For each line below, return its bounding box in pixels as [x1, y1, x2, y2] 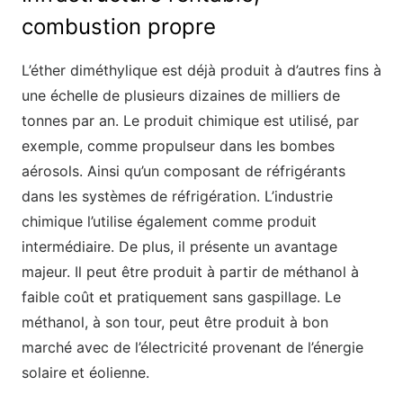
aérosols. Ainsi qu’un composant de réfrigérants [22, 161, 345, 180]
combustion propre [22, 13, 216, 40]
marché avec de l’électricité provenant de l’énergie [22, 337, 363, 356]
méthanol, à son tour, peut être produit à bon [22, 312, 328, 331]
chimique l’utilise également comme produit [22, 211, 317, 230]
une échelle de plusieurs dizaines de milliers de [22, 85, 340, 104]
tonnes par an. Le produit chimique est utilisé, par [22, 111, 359, 130]
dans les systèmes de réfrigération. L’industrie [22, 186, 333, 205]
